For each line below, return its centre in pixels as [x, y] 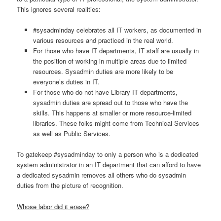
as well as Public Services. [72, 134]
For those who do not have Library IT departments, [105, 92]
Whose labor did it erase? [53, 206]
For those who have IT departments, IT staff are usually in [116, 51]
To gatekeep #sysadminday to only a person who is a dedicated [108, 154]
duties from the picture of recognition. [70, 185]
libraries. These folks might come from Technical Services [116, 123]
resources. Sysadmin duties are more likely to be [103, 72]
